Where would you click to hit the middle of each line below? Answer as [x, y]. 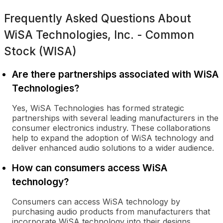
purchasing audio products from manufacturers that [111, 212]
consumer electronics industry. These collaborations [111, 128]
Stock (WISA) [40, 51]
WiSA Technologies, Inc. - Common [99, 35]
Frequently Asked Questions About [98, 18]
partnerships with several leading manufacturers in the [115, 118]
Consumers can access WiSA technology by [96, 202]
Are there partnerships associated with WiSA [115, 74]
